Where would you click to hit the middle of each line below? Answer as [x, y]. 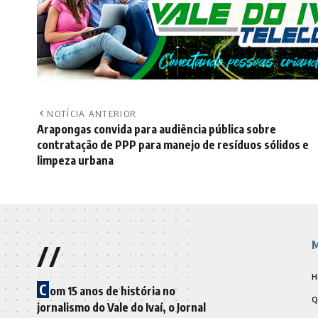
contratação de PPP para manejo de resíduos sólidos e [173, 146]
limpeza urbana [75, 161]
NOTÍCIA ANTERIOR [92, 115]
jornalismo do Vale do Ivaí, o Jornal [121, 308]
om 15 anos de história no [113, 292]
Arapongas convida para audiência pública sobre [157, 130]
